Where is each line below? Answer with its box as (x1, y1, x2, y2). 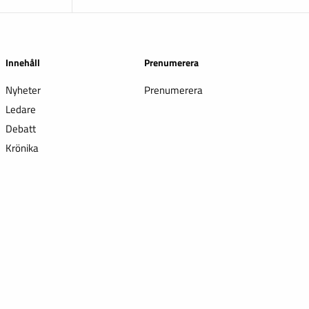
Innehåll (5, 55, 40, 70)
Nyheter (5, 82, 41, 98)
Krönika (5, 140, 39, 156)
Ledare (5, 101, 36, 117)
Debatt (5, 121, 36, 137)
